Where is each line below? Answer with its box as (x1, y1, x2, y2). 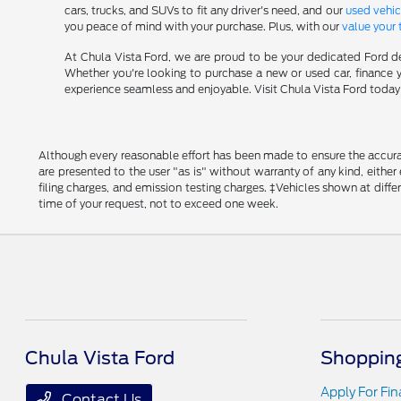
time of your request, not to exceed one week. (38, 196, 279, 210)
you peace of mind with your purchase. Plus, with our (64, 19, 342, 33)
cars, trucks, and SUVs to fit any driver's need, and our (64, 3, 346, 17)
